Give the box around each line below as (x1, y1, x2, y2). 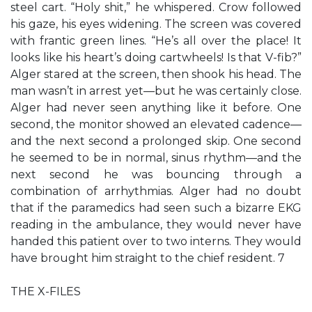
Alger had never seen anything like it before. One (10, 101, 302, 114)
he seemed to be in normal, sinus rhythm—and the (10, 151, 302, 164)
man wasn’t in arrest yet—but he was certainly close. (10, 84, 302, 97)
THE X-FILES (10, 285, 81, 298)
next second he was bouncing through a (10, 168, 302, 181)
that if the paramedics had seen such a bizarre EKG (10, 201, 302, 214)
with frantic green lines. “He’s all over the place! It (10, 34, 302, 47)
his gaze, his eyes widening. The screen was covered (10, 17, 302, 31)
